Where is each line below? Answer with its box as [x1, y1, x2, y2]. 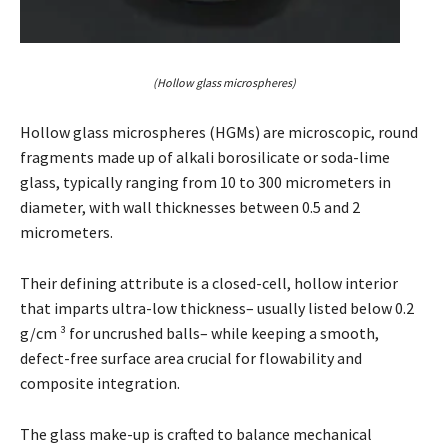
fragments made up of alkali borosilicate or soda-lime [20, 146, 390, 167]
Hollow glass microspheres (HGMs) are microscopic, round [20, 121, 418, 142]
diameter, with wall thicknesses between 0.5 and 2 [20, 196, 360, 217]
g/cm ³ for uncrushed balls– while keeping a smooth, [20, 322, 379, 343]
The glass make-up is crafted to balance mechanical [20, 423, 372, 444]
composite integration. [20, 372, 180, 393]
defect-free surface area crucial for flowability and [20, 347, 362, 368]
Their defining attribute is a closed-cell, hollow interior [20, 272, 398, 293]
